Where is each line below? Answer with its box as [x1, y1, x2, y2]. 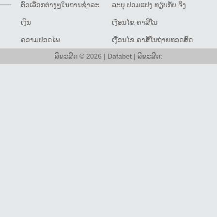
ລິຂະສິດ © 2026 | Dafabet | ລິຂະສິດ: [55, 52, 162, 60]
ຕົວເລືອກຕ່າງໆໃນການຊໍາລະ [21, 1, 100, 9]
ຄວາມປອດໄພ [21, 36, 61, 44]
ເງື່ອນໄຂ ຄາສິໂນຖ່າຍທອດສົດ [111, 36, 193, 44]
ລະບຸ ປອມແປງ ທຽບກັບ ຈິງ [111, 1, 186, 9]
